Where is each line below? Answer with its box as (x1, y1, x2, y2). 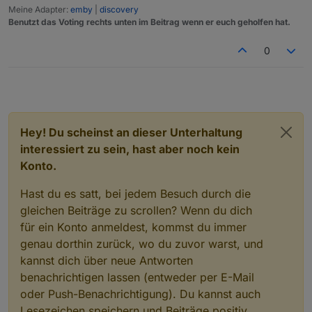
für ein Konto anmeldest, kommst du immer (20, 219, 247, 234)
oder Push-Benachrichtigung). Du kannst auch (20, 286, 260, 301)
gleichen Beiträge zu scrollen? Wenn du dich (20, 203, 252, 217)
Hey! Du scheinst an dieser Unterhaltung (20, 125, 242, 139)
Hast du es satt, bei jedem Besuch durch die (20, 186, 251, 201)
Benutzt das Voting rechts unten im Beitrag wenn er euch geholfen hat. (8, 16, 290, 27)
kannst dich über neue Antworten (20, 253, 193, 267)
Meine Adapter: (8, 3, 70, 15)
